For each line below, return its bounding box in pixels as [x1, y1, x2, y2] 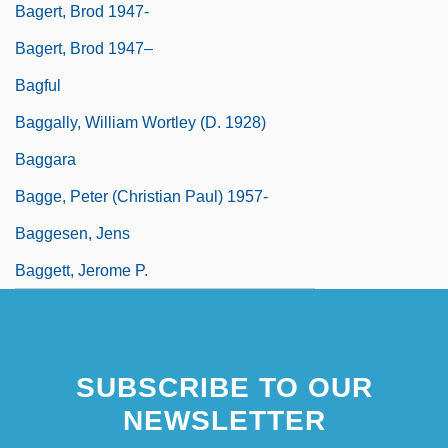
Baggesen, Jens [15, 224, 130, 242]
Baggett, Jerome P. [15, 261, 148, 279]
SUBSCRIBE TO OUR [75, 371, 373, 403]
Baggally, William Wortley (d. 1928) [15, 113, 266, 131]
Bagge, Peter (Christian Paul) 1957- [15, 187, 268, 205]
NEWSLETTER [122, 404, 326, 436]
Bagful [15, 76, 61, 94]
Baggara [15, 150, 76, 168]
